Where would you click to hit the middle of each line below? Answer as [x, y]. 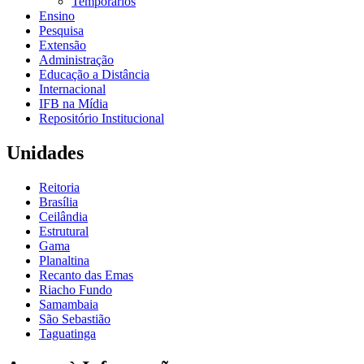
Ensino [57, 15]
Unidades [45, 152]
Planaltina [64, 260]
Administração [76, 59]
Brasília [58, 201]
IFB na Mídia [74, 103]
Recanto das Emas [86, 275]
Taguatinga [67, 333]
